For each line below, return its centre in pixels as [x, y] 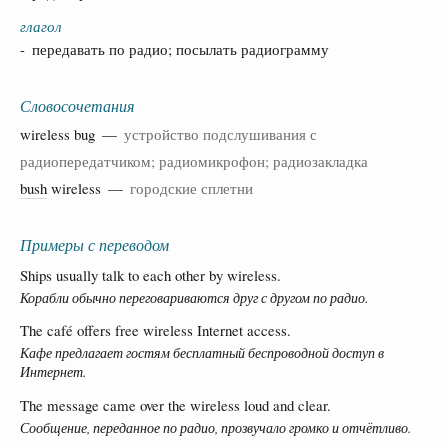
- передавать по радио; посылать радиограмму [174, 48]
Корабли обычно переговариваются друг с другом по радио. [194, 297]
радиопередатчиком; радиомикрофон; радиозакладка [194, 160]
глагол [41, 25]
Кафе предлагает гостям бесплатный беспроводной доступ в [202, 353]
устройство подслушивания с [220, 133]
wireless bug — [72, 133]
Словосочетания [77, 105]
